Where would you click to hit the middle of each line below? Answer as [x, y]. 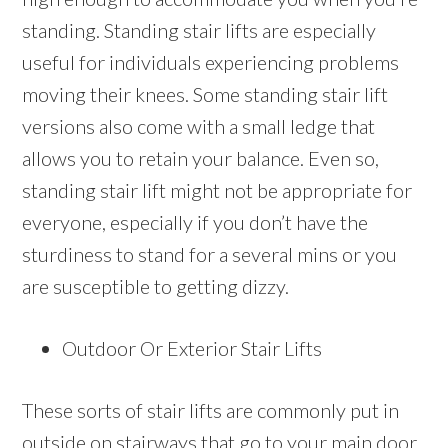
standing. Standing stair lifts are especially [199, 30]
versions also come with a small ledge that [199, 126]
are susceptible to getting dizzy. [156, 286]
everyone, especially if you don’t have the [195, 222]
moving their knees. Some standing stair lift [205, 94]
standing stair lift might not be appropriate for [217, 190]
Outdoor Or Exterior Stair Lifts [192, 348]
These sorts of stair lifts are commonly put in [211, 410]
